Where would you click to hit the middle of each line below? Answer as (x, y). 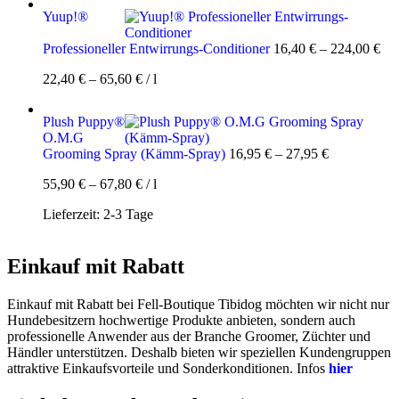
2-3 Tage (128, 215)
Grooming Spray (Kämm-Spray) (134, 154)
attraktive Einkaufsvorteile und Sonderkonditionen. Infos (168, 369)
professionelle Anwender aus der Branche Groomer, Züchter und (189, 337)
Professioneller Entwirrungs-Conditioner (156, 49)
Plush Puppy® (84, 122)
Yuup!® (65, 17)
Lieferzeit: (73, 215)
